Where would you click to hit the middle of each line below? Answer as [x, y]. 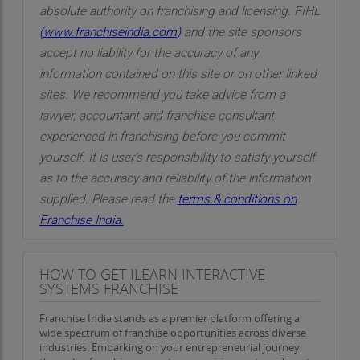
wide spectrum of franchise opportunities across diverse [172, 333]
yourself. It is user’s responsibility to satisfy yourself [177, 157]
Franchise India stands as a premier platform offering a [169, 318]
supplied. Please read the [108, 199]
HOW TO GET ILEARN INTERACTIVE [152, 274]
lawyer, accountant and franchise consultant [156, 116]
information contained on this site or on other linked [178, 74]
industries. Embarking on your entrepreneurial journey [169, 347]
